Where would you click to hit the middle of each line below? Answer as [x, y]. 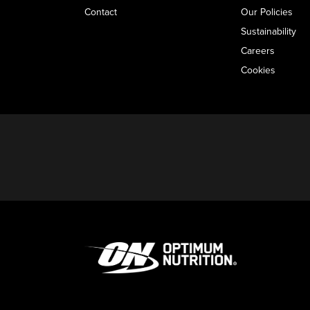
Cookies [258, 70]
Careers [257, 51]
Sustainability [268, 31]
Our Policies [266, 12]
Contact [101, 12]
